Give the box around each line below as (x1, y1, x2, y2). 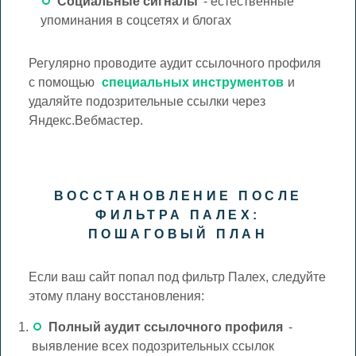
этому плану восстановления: (29, 288, 205, 303)
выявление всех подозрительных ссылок (32, 339, 274, 353)
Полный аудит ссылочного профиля (48, 319, 283, 334)
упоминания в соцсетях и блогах (40, 13, 231, 27)
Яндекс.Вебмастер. (29, 113, 144, 127)
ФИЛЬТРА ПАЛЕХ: (95, 207, 261, 222)
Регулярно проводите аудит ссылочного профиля (29, 56, 322, 70)
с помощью (29, 75, 99, 89)
